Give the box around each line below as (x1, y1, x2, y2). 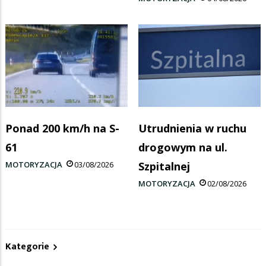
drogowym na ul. (138, 140, 227, 154)
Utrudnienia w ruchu (138, 121, 246, 135)
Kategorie (5, 238, 49, 255)
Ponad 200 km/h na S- (5, 121, 119, 135)
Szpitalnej (138, 159, 190, 173)
